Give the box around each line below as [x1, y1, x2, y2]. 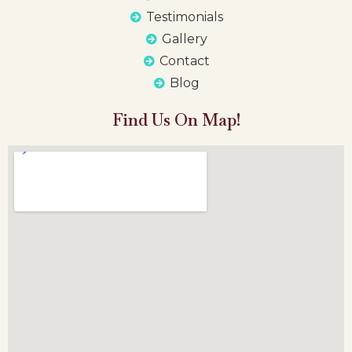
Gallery [162, 31, 208, 46]
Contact [159, 53, 211, 68]
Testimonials [146, 9, 224, 24]
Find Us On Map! [112, 108, 240, 130]
